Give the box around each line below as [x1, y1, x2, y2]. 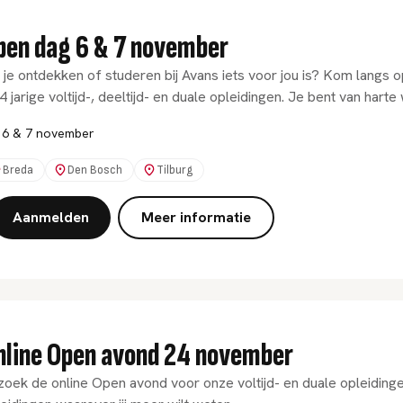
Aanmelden [13, 208, 89, 227]
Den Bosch [67, 163, 122, 177]
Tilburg [157, 163, 193, 177]
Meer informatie [141, 208, 251, 227]
